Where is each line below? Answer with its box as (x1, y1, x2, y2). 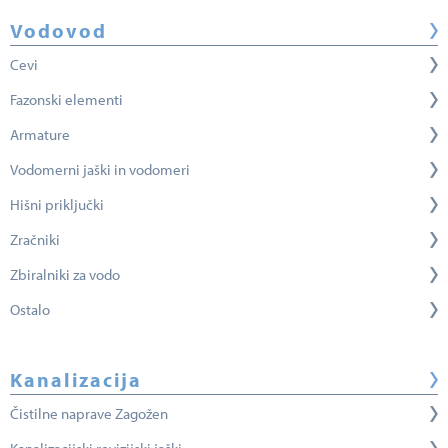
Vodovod (10, 17, 107, 43)
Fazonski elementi (10, 89, 123, 109)
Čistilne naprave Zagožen (10, 403, 168, 423)
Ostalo (10, 299, 50, 319)
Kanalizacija (10, 366, 142, 392)
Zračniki (10, 229, 60, 249)
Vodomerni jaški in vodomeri (10, 159, 190, 179)
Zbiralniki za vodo (10, 264, 120, 284)
